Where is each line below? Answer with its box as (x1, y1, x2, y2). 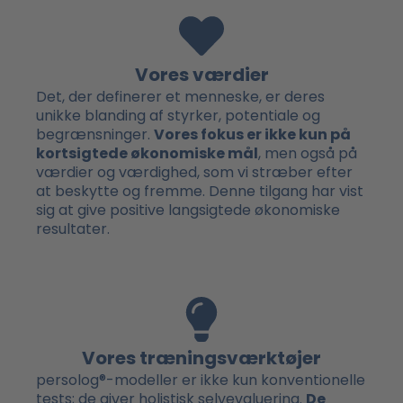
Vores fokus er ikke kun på (154, 123, 351, 145)
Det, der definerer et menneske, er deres (36, 85, 325, 107)
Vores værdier (134, 61, 269, 87)
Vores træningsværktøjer (82, 345, 321, 372)
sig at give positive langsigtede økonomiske (36, 199, 340, 220)
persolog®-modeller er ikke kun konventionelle (36, 370, 365, 391)
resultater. (36, 218, 110, 239)
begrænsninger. (36, 123, 154, 145)
